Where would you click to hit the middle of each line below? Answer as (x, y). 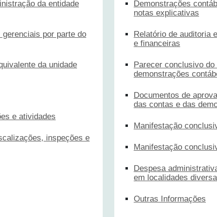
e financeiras (157, 43)
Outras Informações (170, 199)
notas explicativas (166, 13)
